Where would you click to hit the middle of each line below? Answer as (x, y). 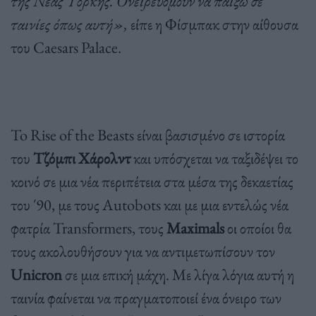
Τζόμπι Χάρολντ (82, 158)
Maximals (195, 228)
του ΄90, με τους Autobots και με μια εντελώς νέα (150, 205)
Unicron (36, 275)
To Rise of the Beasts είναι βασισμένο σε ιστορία (148, 135)
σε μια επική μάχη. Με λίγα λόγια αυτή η (178, 275)
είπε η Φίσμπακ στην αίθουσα (213, 24)
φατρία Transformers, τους (89, 228)
